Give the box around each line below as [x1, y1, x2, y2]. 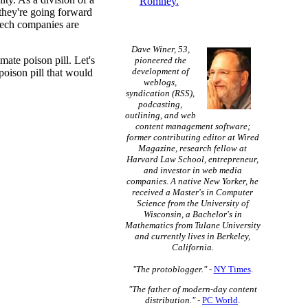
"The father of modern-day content [128, 284, 257, 294]
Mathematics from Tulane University [124, 220, 261, 230]
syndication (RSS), [126, 88, 195, 98]
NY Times [213, 264, 251, 274]
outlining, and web [124, 110, 196, 120]
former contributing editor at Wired [126, 132, 259, 142]
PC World [202, 295, 238, 305]
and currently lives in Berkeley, [135, 231, 250, 241]
